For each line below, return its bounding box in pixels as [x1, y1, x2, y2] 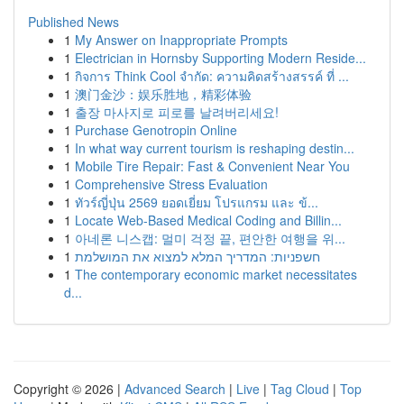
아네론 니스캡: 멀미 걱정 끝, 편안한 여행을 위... [75, 229, 345, 247]
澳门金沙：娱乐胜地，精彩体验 [75, 85, 252, 103]
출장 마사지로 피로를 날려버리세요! [75, 103, 279, 121]
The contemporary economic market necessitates [75, 265, 357, 283]
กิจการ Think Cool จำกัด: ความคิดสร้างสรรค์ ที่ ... [75, 67, 349, 85]
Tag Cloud [271, 380, 329, 398]
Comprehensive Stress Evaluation [75, 175, 268, 193]
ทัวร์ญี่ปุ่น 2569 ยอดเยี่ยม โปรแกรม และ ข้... [75, 193, 318, 211]
